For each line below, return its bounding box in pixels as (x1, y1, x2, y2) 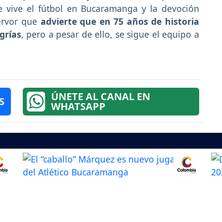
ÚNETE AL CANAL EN (51, 89, 150, 103)
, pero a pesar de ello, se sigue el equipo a (21, 28, 200, 40)
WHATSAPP (51, 99, 106, 113)
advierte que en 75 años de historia (37, 15, 199, 27)
